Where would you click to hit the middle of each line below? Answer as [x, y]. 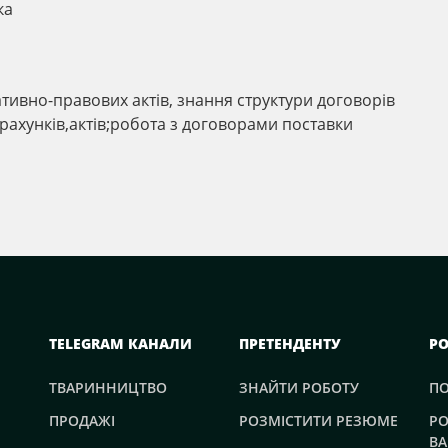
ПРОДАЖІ [82, 421]
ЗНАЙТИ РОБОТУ [299, 388]
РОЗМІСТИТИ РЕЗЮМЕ [318, 421]
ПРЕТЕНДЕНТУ [290, 344]
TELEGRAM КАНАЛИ [120, 344]
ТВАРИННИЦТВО [108, 388]
